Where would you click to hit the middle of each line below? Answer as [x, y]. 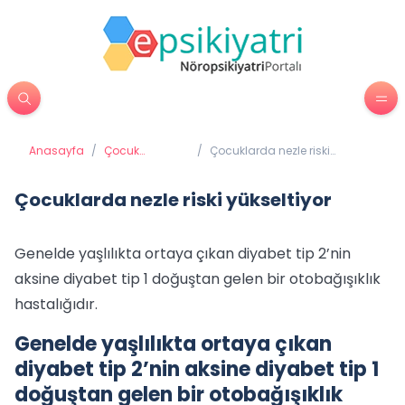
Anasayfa [57, 151]
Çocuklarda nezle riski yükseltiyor [173, 200]
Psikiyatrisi [132, 165]
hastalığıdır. [56, 304]
